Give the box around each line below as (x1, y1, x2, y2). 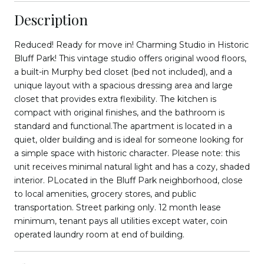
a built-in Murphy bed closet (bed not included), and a (14, 66, 232, 77)
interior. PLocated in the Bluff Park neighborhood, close (14, 174, 243, 186)
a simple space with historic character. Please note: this (14, 147, 240, 159)
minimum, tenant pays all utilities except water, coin (14, 215, 227, 226)
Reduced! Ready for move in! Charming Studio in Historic (14, 39, 249, 50)
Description (14, 9, 88, 29)
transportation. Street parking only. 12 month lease (14, 202, 221, 213)
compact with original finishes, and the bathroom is (14, 107, 225, 118)
